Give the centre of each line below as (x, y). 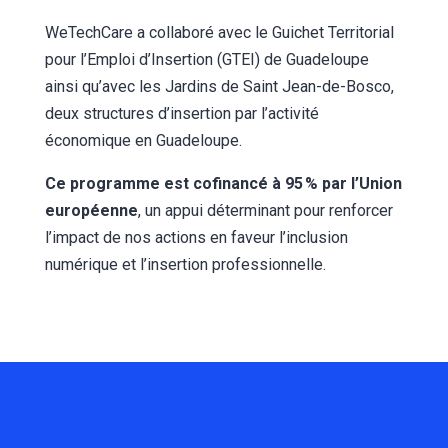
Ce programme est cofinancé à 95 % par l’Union (223, 184)
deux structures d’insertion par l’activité (181, 114)
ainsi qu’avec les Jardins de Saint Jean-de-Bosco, (219, 87)
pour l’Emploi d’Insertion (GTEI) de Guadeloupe (206, 60)
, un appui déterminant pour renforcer (265, 211)
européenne (91, 211)
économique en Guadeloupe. (145, 141)
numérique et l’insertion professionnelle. (185, 265)
